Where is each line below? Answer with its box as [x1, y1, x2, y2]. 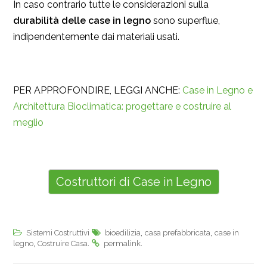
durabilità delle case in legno [13, 15, 151, 27]
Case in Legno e [182, 85, 253, 97]
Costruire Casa [38, 239, 88, 249]
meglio [13, 117, 44, 129]
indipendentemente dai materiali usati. [13, 31, 179, 43]
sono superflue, [151, 15, 220, 27]
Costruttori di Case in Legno [55, 175, 212, 190]
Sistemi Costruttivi [26, 228, 89, 238]
